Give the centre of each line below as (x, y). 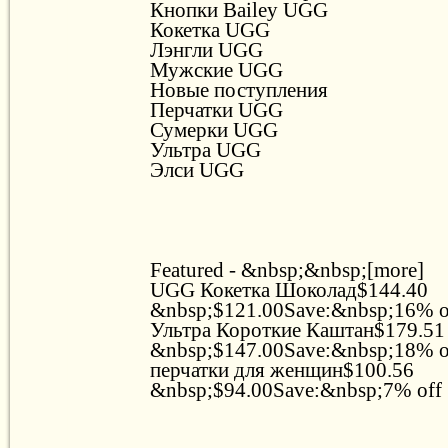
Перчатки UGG (216, 109)
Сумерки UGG (214, 129)
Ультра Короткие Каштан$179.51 (297, 329)
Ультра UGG (205, 149)
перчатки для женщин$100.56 (282, 369)
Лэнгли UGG (206, 49)
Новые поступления (239, 89)
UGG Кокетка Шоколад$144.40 (289, 289)
